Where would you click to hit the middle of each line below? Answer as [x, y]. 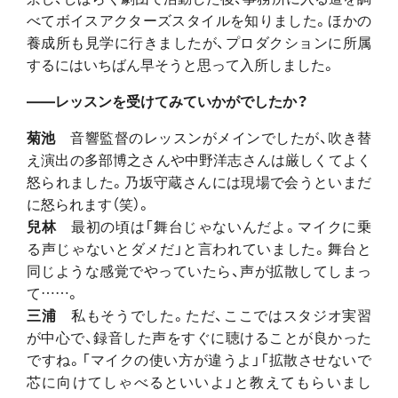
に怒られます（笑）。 [89, 203]
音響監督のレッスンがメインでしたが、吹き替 [221, 136]
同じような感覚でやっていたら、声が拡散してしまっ [199, 270]
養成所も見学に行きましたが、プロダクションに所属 [199, 41]
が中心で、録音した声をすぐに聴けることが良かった [199, 336]
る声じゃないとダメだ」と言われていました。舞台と [199, 247]
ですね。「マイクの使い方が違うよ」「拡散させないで [199, 358]
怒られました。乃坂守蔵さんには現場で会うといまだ [199, 181]
